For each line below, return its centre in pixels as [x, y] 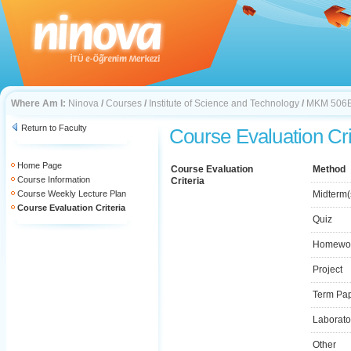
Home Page [40, 165]
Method [329, 169]
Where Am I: [38, 103]
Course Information [54, 179]
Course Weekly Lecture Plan [72, 194]
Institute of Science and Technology [224, 103]
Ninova [83, 103]
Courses [124, 103]
